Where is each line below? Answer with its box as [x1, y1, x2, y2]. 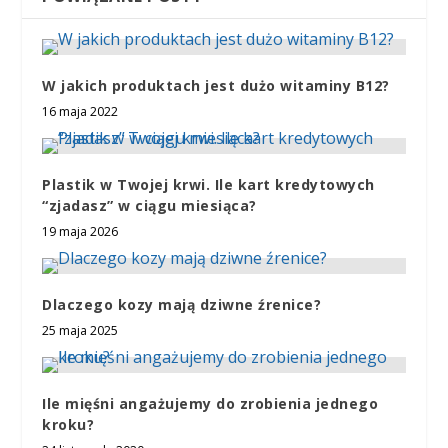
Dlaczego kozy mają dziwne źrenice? [42, 294, 322, 314]
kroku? [42, 414, 95, 434]
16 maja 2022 [42, 102, 119, 120]
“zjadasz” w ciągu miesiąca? [42, 195, 257, 215]
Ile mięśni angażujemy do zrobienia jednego [42, 393, 379, 413]
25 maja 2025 [42, 321, 119, 339]
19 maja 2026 [42, 222, 119, 240]
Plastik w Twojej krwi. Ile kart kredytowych [42, 174, 375, 194]
